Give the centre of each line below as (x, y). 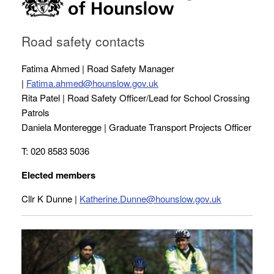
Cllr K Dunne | (50, 198)
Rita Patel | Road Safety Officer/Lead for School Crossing (135, 97)
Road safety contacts (83, 41)
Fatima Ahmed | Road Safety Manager (98, 68)
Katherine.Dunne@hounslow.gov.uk (150, 198)
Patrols (35, 112)
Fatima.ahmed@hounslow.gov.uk (92, 83)
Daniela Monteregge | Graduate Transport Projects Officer (136, 127)
